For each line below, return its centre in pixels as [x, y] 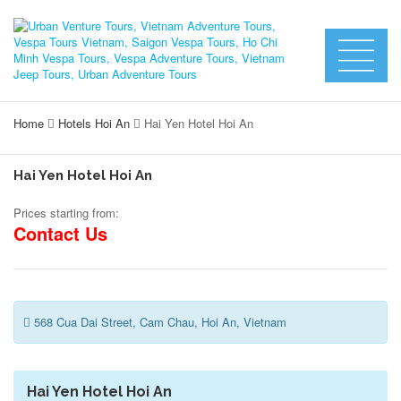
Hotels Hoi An [94, 123]
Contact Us [60, 233]
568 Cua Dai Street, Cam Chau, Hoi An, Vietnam [158, 322]
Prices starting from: [66, 213]
